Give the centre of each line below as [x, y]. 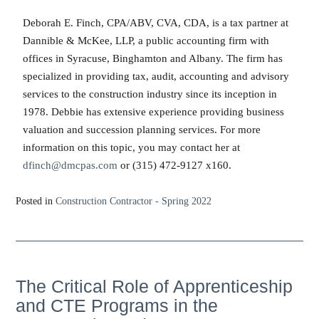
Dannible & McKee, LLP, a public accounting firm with [146, 40]
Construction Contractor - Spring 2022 [134, 201]
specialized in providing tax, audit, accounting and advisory [156, 76]
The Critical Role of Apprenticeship [154, 286]
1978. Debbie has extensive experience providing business [153, 111]
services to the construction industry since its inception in [150, 94]
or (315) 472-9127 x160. [174, 165]
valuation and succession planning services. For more [142, 129]
